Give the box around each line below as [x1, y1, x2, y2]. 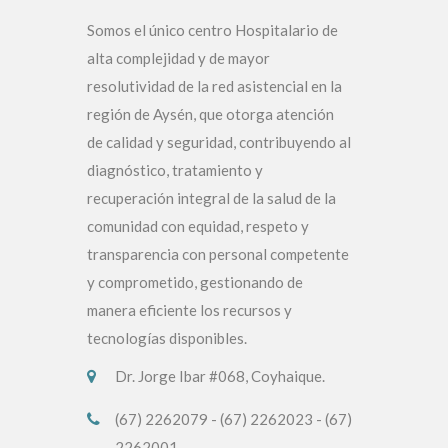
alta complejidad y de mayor [87, 49, 270, 68]
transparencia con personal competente [87, 245, 349, 264]
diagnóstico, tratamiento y [87, 161, 263, 180]
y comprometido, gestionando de [87, 273, 303, 292]
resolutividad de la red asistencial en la [87, 77, 342, 96]
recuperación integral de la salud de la [87, 189, 336, 208]
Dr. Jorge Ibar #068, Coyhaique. [115, 367, 325, 386]
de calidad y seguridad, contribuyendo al [87, 133, 351, 152]
